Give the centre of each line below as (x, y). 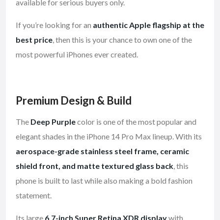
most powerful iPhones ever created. (77, 55)
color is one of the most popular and (136, 122)
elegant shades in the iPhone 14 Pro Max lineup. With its (109, 137)
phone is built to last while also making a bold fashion (104, 181)
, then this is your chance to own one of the (122, 40)
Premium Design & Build (74, 101)
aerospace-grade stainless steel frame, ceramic (102, 151)
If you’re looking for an (54, 25)
